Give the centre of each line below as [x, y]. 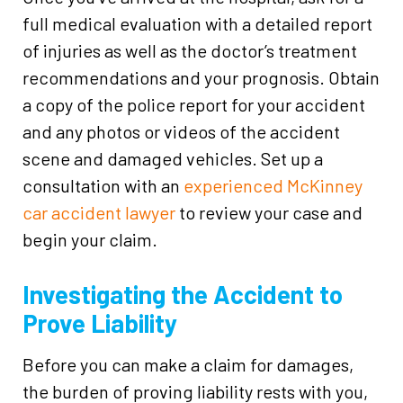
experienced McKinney [273, 185]
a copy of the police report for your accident [194, 104]
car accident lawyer [99, 212]
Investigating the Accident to [183, 294]
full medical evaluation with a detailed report [197, 23]
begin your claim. [90, 239]
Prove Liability [100, 323]
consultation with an [103, 185]
